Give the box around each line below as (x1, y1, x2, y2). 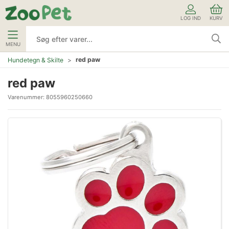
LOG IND (180, 15, 201, 21)
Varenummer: (8, 94, 46, 101)
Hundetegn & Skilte (8, 56, 63, 64)
